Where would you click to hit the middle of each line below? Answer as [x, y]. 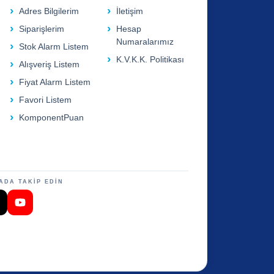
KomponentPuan [52, 118]
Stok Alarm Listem [54, 47]
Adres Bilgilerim [49, 12]
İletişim [130, 12]
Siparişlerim [42, 29]
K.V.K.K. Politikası [150, 60]
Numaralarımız [145, 42]
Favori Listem [46, 100]
